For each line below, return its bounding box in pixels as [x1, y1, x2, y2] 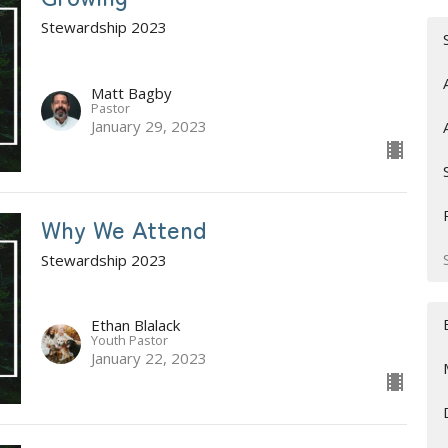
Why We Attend [40, 210, 207, 246]
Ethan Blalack [90, 315, 180, 336]
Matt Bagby [90, 82, 172, 103]
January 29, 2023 [90, 115, 207, 136]
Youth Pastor [90, 331, 168, 350]
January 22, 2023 [90, 348, 207, 369]
